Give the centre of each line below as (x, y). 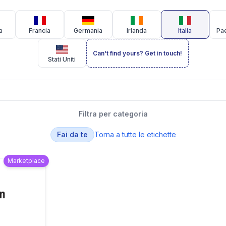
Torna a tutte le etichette (135, 134)
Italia (185, 31)
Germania (88, 31)
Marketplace (26, 161)
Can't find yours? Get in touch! (137, 53)
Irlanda (136, 31)
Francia (40, 31)
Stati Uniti (62, 59)
